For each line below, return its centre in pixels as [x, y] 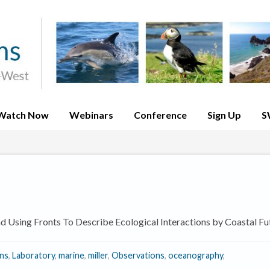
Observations [138, 255]
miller [98, 255]
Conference [160, 115]
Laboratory [33, 255]
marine [71, 255]
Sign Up [224, 115]
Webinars [91, 115]
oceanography [196, 255]
